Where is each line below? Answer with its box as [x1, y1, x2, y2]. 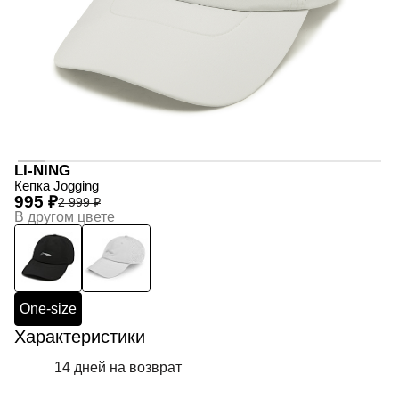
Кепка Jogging [14, 178, 99, 193]
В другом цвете [14, 208, 115, 224]
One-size [20, 301, 77, 317]
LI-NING [14, 161, 70, 179]
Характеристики [14, 327, 145, 347]
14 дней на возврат [54, 359, 182, 375]
